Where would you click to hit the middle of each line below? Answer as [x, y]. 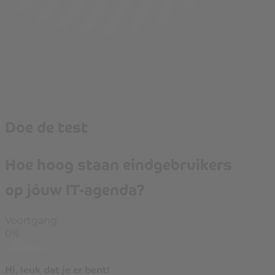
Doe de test [46, 126]
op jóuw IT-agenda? [75, 188]
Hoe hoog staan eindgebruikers [118, 163]
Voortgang [31, 220]
